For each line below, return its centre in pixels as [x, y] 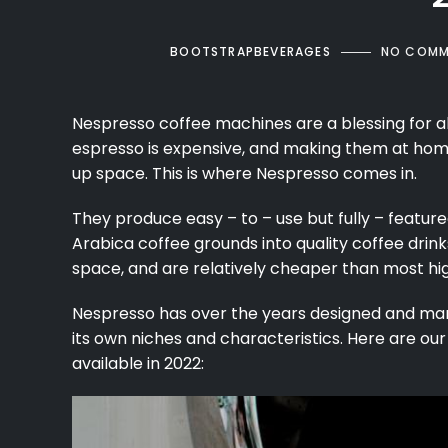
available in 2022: [138, 363]
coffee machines [225, 123]
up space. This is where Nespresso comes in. [244, 173]
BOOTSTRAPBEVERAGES [250, 51]
